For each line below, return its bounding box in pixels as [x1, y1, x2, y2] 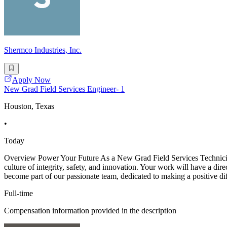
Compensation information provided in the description [4, 206, 176, 215]
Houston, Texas [4, 101, 54, 110]
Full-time [4, 188, 33, 198]
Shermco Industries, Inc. [4, 46, 82, 55]
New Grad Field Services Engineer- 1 [4, 84, 125, 93]
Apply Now [12, 75, 51, 84]
